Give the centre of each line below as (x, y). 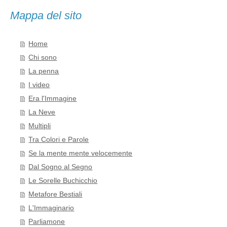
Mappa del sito (46, 16)
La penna (44, 71)
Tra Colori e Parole (59, 140)
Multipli (40, 126)
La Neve (42, 112)
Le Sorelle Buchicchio (63, 181)
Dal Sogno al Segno (61, 167)
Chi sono (43, 58)
